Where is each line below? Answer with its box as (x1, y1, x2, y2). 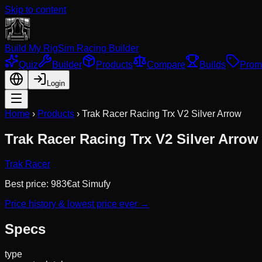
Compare (147, 60, 185, 70)
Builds (199, 60, 226, 70)
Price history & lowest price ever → (5, 198, 149, 209)
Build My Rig (5, 43, 58, 53)
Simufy (82, 178, 111, 189)
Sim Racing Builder (58, 43, 139, 53)
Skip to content (5, 5, 66, 15)
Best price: (5, 178, 51, 189)
